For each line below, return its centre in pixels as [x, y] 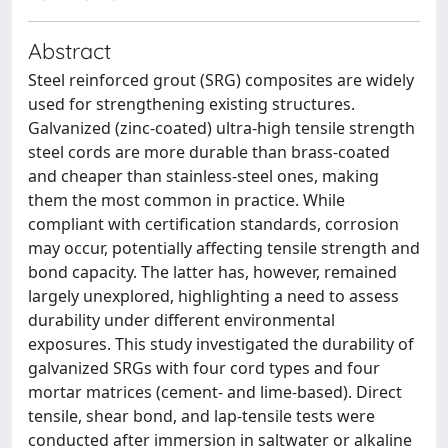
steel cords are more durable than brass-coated [209, 151]
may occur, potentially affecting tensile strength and [224, 247]
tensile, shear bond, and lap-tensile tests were [201, 415]
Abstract [69, 50]
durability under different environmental [181, 319]
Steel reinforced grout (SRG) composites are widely [221, 79]
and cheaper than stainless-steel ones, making [203, 175]
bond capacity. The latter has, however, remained [212, 271]
